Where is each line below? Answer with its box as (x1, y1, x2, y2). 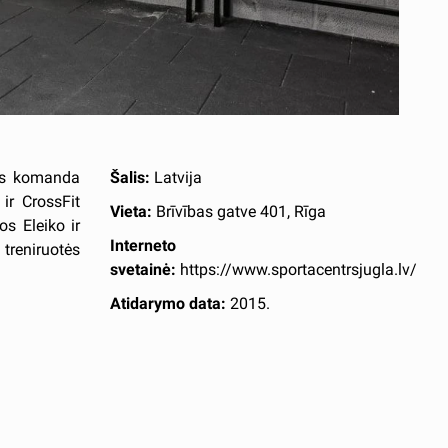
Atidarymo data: (110, 293, 231, 313)
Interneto (110, 235, 177, 255)
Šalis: (110, 167, 151, 187)
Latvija (150, 167, 203, 187)
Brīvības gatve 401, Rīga (152, 201, 327, 221)
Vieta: (110, 201, 153, 221)
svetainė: (110, 259, 177, 279)
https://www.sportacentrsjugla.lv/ (176, 259, 418, 279)
